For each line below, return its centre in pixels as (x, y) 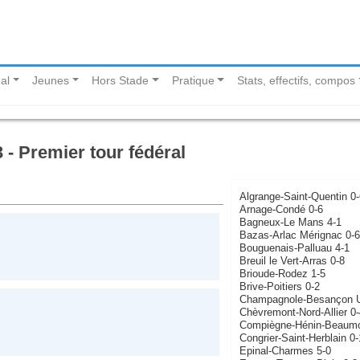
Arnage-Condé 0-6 (281, 209)
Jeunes (51, 81)
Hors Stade (121, 81)
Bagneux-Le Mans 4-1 (290, 222)
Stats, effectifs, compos (297, 81)
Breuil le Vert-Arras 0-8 (292, 260)
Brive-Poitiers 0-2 (279, 286)
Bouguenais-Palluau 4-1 (294, 247)
